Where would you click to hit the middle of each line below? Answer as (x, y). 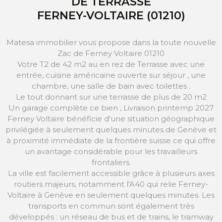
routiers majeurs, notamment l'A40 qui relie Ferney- (111, 184)
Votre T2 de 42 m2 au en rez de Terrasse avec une (111, 64)
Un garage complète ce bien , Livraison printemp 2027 (111, 108)
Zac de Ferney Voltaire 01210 (111, 54)
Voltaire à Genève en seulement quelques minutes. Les (111, 195)
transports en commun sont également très (111, 206)
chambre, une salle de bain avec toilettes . (111, 86)
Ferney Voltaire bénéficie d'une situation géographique (111, 119)
